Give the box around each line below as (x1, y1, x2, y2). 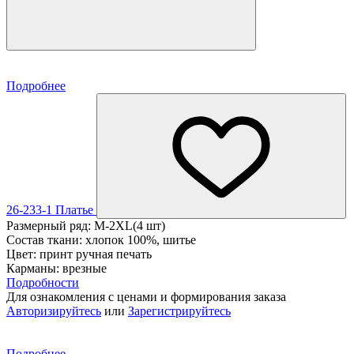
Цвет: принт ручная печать (6, 247, 152, 261)
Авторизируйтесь (6, 303, 101, 318)
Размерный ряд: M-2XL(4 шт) (6, 218, 165, 232)
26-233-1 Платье (6, 202, 96, 217)
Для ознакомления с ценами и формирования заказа (6, 289, 286, 303)
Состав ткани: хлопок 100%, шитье (6, 232, 196, 247)
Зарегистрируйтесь (128, 303, 231, 318)
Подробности (6, 275, 79, 289)
